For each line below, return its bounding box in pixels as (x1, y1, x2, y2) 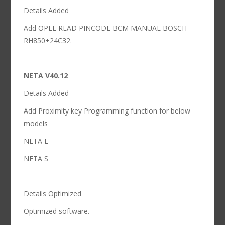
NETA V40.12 (24, 71, 68, 81)
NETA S (24, 154, 49, 164)
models (24, 119, 48, 129)
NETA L (24, 136, 49, 146)
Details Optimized (24, 189, 82, 199)
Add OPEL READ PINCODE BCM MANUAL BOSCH (24, 23, 187, 33)
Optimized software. (24, 206, 90, 216)
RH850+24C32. (24, 36, 72, 46)
